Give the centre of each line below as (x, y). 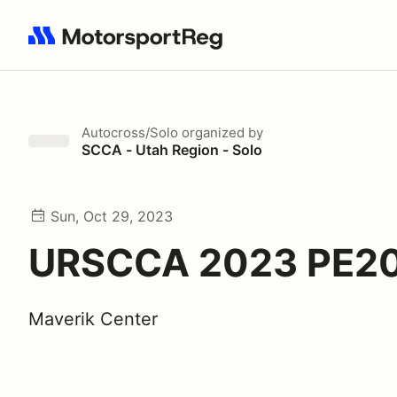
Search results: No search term (131, 45)
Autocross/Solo (130, 132)
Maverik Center (93, 319)
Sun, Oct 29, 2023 (112, 216)
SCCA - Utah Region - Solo (172, 150)
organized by (221, 132)
